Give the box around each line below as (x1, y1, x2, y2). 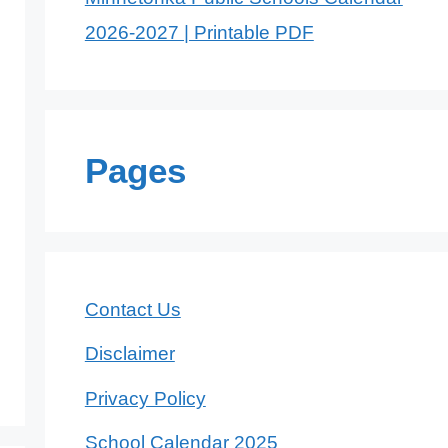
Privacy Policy (84, 387, 206, 409)
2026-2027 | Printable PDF (84, 21, 314, 43)
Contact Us (84, 298, 181, 320)
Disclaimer (84, 343, 175, 365)
